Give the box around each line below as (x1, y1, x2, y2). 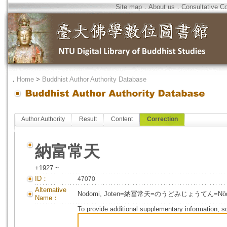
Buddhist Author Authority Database (42, 75, 146, 83)
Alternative (35, 186, 66, 194)
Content (111, 116, 133, 123)
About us (148, 3, 175, 11)
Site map (116, 3, 142, 11)
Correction (147, 116, 178, 123)
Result (79, 116, 97, 123)
